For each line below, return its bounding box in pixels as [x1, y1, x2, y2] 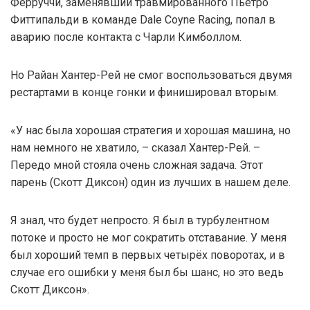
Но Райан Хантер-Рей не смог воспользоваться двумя [10, 69, 292, 82]
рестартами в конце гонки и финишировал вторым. [10, 86, 278, 100]
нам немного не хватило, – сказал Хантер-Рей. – [10, 141, 260, 155]
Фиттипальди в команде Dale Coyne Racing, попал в [10, 13, 275, 27]
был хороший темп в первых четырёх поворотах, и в [10, 248, 285, 262]
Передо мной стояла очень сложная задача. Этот [10, 158, 263, 172]
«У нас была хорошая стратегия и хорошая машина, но [10, 124, 291, 138]
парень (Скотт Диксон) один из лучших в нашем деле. [10, 176, 291, 190]
